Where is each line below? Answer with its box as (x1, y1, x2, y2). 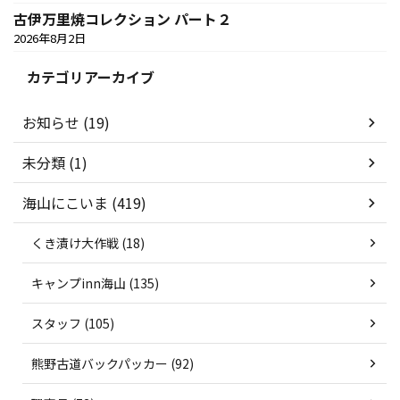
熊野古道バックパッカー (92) (31, 354, 194, 373)
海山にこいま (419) (22, 192, 146, 214)
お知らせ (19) (22, 112, 110, 134)
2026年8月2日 (13, 29, 86, 47)
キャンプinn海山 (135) (31, 274, 159, 293)
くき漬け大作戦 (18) (31, 234, 145, 253)
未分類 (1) (22, 152, 87, 174)
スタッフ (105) (31, 314, 114, 333)
